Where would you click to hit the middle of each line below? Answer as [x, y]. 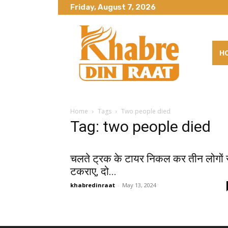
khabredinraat [93, 185]
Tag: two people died [140, 126]
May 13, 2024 [139, 185]
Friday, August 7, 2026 [113, 7]
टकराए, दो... [93, 171]
